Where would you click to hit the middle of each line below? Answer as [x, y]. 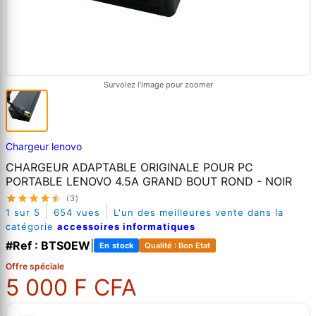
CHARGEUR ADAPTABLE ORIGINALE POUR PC [129, 167]
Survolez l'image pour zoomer [158, 85]
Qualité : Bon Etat [178, 245]
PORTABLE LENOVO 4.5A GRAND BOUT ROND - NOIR [149, 181]
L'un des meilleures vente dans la [199, 212]
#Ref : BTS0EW [48, 245]
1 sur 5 [23, 212]
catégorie [31, 226]
